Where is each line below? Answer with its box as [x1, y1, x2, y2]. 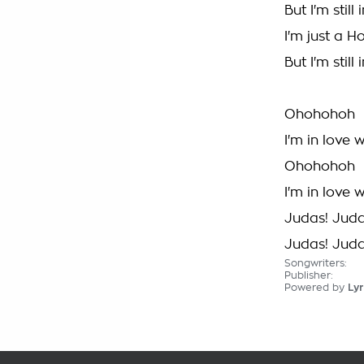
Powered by [284, 283, 348, 292]
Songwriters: [284, 258, 347, 268]
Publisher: [284, 271, 333, 280]
